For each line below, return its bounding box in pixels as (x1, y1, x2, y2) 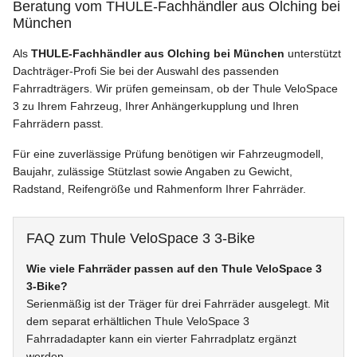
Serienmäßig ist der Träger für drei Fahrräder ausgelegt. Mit (26, 297, 329, 311)
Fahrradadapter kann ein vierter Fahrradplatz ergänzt (26, 332, 296, 346)
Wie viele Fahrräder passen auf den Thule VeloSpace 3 (26, 262, 322, 276)
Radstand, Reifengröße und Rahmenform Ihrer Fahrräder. (13, 182, 306, 196)
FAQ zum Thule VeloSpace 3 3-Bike (26, 230, 255, 247)
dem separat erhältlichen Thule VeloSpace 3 (26, 315, 249, 328)
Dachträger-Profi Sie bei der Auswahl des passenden (13, 65, 279, 78)
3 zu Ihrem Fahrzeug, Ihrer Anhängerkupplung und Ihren (13, 100, 299, 113)
